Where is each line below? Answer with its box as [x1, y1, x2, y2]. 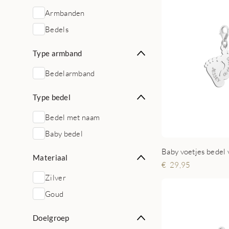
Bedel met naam [45, 112, 100, 122]
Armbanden [45, 8, 85, 17]
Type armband [33, 49, 82, 58]
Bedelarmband [45, 68, 95, 78]
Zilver [45, 173, 66, 182]
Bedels [45, 25, 68, 34]
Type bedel [33, 93, 71, 102]
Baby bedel [45, 129, 83, 138]
